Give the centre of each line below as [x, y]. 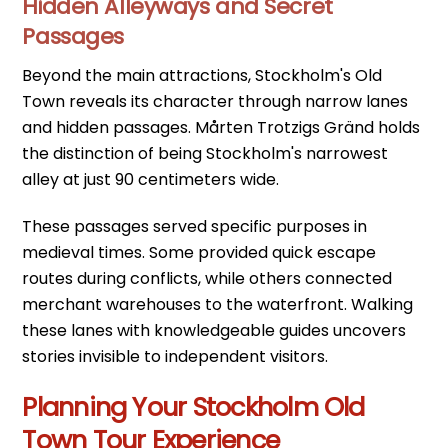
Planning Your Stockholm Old [193, 406]
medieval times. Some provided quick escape [199, 252]
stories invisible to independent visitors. [175, 356]
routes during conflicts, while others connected [207, 278]
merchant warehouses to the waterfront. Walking [218, 304]
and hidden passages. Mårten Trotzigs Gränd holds [221, 128]
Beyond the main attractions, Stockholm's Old [202, 76]
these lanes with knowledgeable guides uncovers [214, 330]
